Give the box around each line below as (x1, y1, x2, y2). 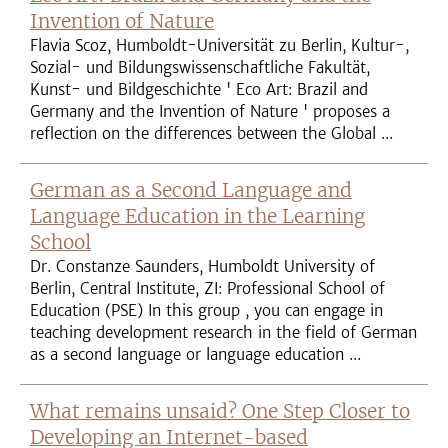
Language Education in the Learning (30, 204, 365, 228)
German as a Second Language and (30, 178, 352, 202)
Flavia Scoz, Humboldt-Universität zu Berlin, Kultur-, (30, 36, 409, 55)
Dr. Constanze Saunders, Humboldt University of (30, 257, 375, 276)
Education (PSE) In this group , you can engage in (30, 301, 383, 320)
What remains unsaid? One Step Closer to (30, 399, 410, 423)
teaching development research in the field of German (30, 323, 417, 342)
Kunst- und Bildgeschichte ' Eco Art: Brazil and (30, 80, 368, 99)
